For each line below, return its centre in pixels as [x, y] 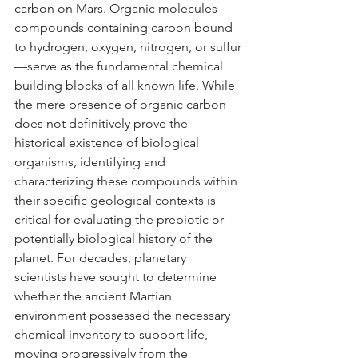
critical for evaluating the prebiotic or [121, 219]
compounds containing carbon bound [125, 27]
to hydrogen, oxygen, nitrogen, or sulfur [128, 46]
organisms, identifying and [91, 161]
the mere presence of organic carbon [122, 104]
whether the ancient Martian [95, 296]
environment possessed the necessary [124, 315]
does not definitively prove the [103, 123]
